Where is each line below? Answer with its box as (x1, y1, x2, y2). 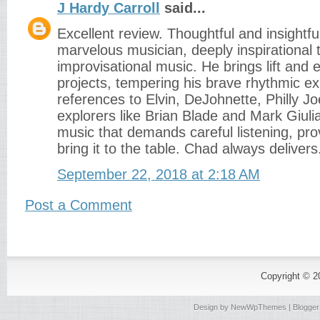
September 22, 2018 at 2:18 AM (57, 166, 260, 182)
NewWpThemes (230, 303, 286, 311)
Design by (193, 303, 231, 311)
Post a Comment (25, 197, 132, 213)
